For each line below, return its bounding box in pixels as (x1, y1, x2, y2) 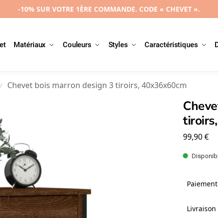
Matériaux (14, 40, 46, 49)
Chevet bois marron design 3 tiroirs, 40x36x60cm (7, 80, 187, 91)
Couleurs (62, 40, 92, 49)
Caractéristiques (145, 40, 198, 49)
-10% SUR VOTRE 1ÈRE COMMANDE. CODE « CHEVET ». (18, 4, 200, 14)
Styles (108, 40, 128, 49)
